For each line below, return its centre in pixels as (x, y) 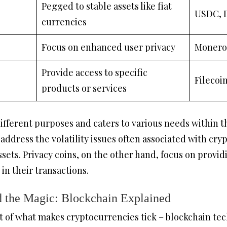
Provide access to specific (94, 72)
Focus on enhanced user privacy (108, 47)
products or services (84, 88)
